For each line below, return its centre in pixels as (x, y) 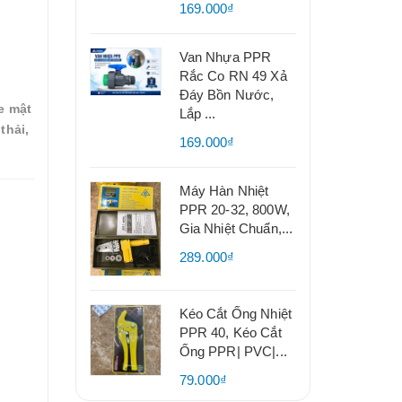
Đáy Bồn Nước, (227, 95)
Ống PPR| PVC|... (233, 351)
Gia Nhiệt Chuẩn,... (236, 228)
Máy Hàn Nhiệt (224, 191)
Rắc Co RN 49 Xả (233, 76)
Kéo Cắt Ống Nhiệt (236, 314)
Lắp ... (197, 114)
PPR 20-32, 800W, (234, 210)
